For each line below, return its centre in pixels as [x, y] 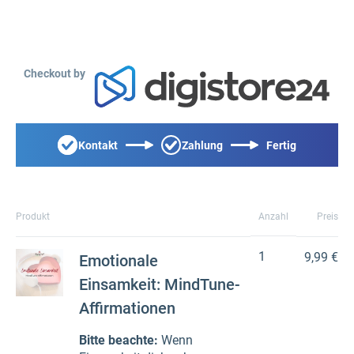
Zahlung [202, 145]
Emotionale [119, 261]
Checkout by [55, 73]
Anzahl [273, 217]
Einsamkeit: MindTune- [160, 284]
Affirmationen [127, 308]
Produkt [33, 217]
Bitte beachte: [119, 340]
